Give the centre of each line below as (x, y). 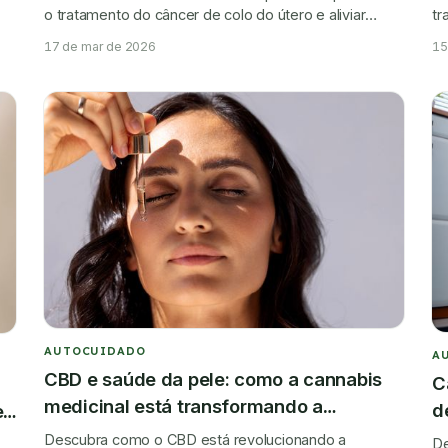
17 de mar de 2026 (100, 46)
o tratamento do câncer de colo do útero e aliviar (205, 14)
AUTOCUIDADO (95, 350)
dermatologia (102, 432)
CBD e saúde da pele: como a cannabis (213, 378)
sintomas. (76, 35)
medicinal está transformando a (183, 405)
